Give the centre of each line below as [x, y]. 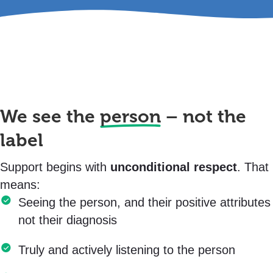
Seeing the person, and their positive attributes [144, 202]
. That [253, 167]
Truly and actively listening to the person [127, 250]
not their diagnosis [68, 220]
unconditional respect [174, 167]
